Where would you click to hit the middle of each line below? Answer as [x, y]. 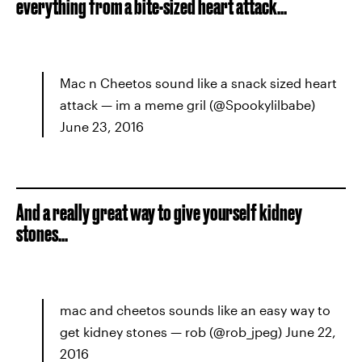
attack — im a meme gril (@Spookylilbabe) [187, 105]
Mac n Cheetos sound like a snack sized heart [198, 83]
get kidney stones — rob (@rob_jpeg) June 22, [198, 332]
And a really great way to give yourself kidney [159, 212]
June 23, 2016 [102, 126]
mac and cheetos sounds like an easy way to [195, 310]
